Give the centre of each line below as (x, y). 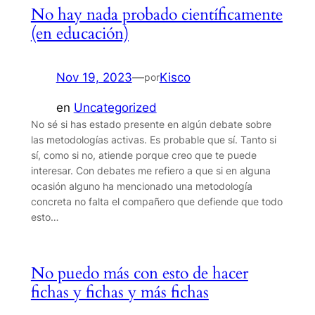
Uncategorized (115, 108)
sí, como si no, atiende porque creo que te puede (143, 155)
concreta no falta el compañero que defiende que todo (156, 202)
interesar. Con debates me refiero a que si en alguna (150, 171)
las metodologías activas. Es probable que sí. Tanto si (153, 140)
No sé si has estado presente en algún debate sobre (151, 124)
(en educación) (79, 34)
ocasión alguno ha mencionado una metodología (141, 186)
